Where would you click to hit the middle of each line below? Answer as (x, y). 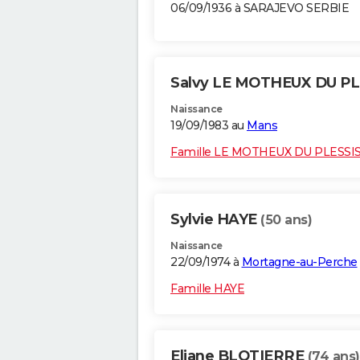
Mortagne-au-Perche (299, 262)
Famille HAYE (207, 289)
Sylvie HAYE (215, 220)
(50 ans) (286, 220)
